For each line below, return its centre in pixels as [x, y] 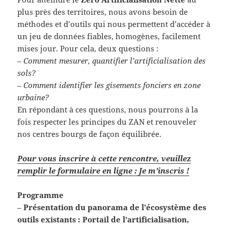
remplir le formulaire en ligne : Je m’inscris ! [104, 170]
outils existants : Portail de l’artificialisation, [103, 219]
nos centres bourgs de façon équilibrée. [90, 134]
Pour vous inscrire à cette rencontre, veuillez [104, 158]
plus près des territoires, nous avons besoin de [103, 11]
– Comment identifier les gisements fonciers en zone [109, 85]
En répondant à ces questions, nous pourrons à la [108, 109]
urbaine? [33, 97]
